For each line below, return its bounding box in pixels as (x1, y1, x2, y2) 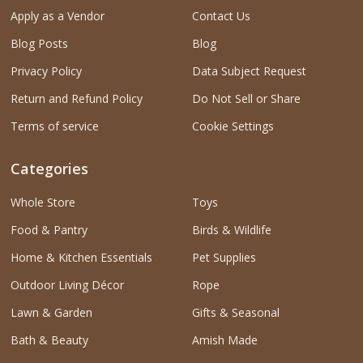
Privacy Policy (10, 62, 82, 79)
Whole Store (10, 194, 75, 211)
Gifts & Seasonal (191, 305, 280, 321)
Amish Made (191, 332, 258, 348)
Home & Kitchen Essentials (10, 250, 152, 266)
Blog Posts (10, 35, 68, 51)
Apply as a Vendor (10, 7, 105, 23)
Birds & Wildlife (191, 222, 271, 238)
